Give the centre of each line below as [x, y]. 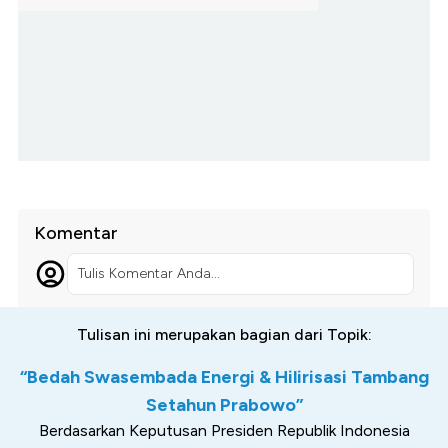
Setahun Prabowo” [224, 404]
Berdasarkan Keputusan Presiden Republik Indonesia [224, 430]
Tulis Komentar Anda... [148, 273]
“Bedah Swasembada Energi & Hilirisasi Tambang [224, 376]
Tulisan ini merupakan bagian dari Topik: [224, 334]
